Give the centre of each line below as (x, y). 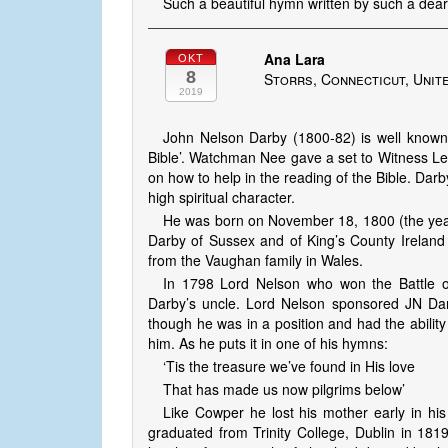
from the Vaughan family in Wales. (255, 260)
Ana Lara (295, 59)
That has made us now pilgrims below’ (284, 389)
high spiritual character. (221, 197)
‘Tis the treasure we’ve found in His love (289, 366)
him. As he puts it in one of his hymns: (268, 343)
